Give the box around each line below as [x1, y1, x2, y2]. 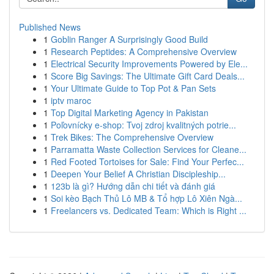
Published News [19, 21, 81, 33]
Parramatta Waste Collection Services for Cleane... [51, 143, 246, 155]
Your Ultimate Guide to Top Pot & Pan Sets [51, 82, 216, 94]
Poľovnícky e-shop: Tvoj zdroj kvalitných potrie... [51, 119, 236, 131]
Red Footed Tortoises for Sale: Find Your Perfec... [51, 155, 244, 168]
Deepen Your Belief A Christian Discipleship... [51, 168, 226, 180]
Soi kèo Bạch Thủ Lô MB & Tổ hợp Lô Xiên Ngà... [51, 192, 242, 204]
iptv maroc [51, 94, 91, 106]
